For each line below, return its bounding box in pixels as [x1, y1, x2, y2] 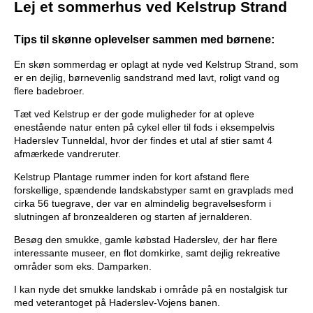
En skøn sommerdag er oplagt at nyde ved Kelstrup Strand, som [14, 58, 298, 70]
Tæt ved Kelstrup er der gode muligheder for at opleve [14, 108, 254, 119]
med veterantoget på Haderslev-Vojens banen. [14, 296, 223, 308]
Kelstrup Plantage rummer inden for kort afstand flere [14, 170, 249, 182]
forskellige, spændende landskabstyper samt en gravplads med [14, 184, 293, 196]
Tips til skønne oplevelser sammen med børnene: [14, 32, 275, 45]
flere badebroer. [14, 85, 85, 96]
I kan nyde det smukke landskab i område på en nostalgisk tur [14, 283, 288, 295]
